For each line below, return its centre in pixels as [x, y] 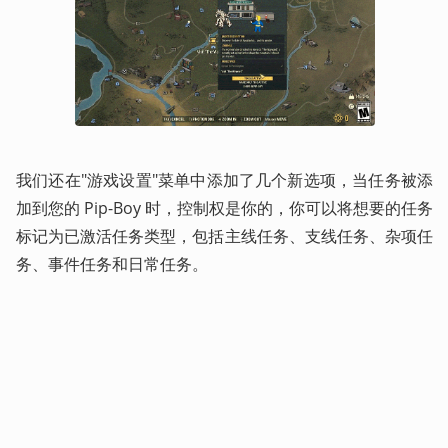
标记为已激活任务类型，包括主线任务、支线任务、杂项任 [224, 236]
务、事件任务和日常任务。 [114, 264]
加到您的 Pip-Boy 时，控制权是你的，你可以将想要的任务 [224, 208]
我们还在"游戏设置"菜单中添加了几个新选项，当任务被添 [224, 180]
